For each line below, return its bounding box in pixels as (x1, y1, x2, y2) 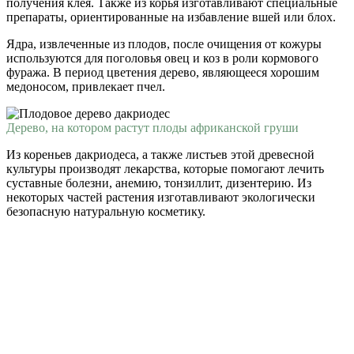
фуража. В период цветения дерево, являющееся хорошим (6, 66, 319, 80)
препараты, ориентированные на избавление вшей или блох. (6, 10, 336, 24)
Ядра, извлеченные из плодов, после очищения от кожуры (6, 37, 322, 51)
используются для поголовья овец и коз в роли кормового (6, 51, 318, 66)
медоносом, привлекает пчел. (6, 80, 165, 94)
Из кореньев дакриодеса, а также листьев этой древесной (6, 148, 314, 162)
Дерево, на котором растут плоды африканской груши (6, 121, 299, 135)
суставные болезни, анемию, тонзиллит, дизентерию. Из (6, 176, 311, 190)
